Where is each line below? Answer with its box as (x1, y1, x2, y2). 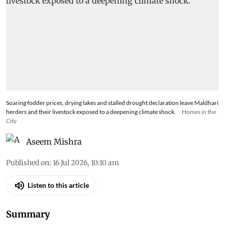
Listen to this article (28, 181, 89, 190)
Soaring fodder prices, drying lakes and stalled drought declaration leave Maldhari (6, 98, 218, 106)
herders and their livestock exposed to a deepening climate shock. (6, 107, 176, 116)
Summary (6, 208, 50, 220)
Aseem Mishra (26, 136, 82, 147)
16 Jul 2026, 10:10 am (53, 158, 119, 167)
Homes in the (182, 107, 216, 116)
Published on (6, 158, 49, 167)
